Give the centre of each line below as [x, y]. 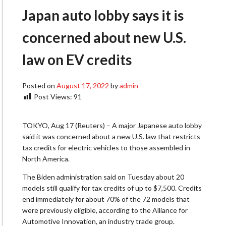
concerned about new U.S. [104, 38]
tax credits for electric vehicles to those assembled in [106, 148]
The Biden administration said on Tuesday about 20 [103, 177]
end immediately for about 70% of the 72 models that [106, 199]
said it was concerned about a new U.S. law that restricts [111, 137]
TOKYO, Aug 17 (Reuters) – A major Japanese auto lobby [112, 126]
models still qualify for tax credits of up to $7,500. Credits [112, 188]
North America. [46, 159]
